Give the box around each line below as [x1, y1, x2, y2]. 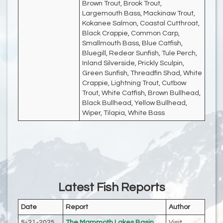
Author [169, 204, 190, 211]
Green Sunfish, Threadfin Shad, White [82, 70, 202, 77]
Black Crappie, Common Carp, [82, 30, 180, 37]
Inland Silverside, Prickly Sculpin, [82, 60, 184, 67]
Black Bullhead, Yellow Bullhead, [82, 100, 187, 107]
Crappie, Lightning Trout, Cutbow [82, 80, 186, 87]
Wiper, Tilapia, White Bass [82, 110, 165, 117]
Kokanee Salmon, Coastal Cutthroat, [82, 20, 200, 27]
